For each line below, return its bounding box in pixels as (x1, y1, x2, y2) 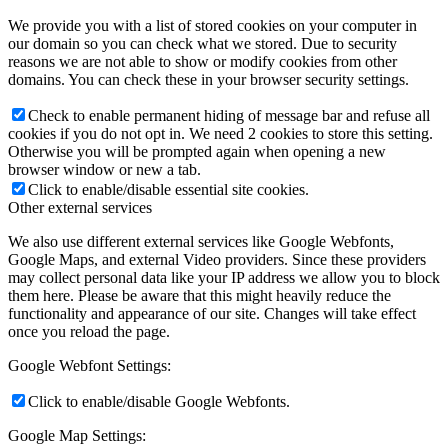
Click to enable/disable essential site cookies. (28, 180, 309, 198)
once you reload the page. (8, 322, 170, 340)
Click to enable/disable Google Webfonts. (28, 392, 290, 410)
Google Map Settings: (8, 426, 146, 444)
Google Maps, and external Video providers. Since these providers (8, 250, 426, 268)
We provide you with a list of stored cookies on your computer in (8, 16, 417, 34)
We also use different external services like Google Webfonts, (8, 232, 394, 250)
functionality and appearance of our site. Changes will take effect (8, 304, 416, 322)
